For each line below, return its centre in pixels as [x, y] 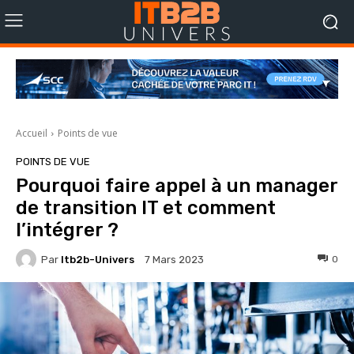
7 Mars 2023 [174, 260]
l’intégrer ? [67, 230]
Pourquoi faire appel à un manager [177, 186]
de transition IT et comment [146, 208]
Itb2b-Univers [98, 259]
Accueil [32, 133]
